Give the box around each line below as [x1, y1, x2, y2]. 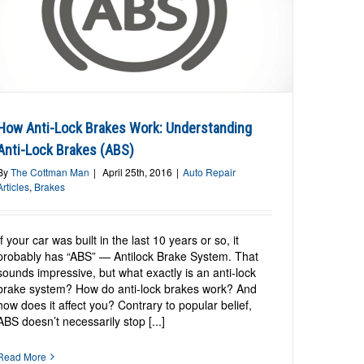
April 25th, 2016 [102, 165, 173, 180]
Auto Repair [183, 165, 236, 180]
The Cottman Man [11, 165, 90, 180]
